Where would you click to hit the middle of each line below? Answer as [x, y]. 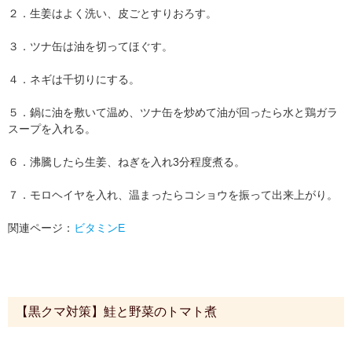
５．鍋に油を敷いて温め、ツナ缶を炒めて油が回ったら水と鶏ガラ [173, 112]
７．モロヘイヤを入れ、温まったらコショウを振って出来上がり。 [173, 195]
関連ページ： [41, 228]
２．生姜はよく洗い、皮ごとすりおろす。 [112, 13]
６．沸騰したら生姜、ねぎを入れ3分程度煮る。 [126, 162]
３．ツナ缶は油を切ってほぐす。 [90, 46]
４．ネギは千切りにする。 [74, 79]
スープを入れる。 [52, 129]
